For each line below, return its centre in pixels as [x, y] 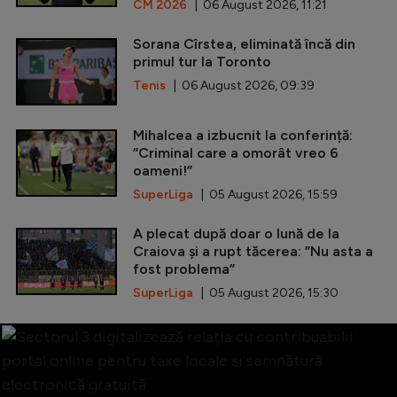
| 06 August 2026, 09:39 [240, 85]
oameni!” [163, 170]
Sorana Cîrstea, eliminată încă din [244, 43]
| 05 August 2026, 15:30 [266, 292]
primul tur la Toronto [202, 61]
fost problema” [184, 269]
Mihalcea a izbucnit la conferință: [243, 135]
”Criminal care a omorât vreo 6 [236, 152]
